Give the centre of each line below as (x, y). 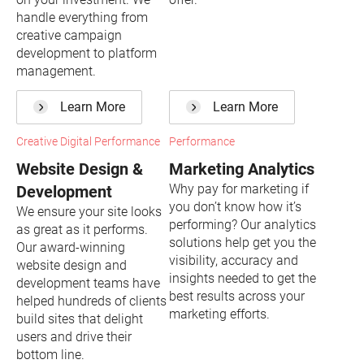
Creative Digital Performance (88, 141)
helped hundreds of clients (91, 301)
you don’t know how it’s (235, 207)
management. (56, 71)
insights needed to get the (243, 278)
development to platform (87, 53)
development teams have (88, 283)
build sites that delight (80, 319)
